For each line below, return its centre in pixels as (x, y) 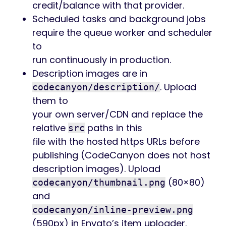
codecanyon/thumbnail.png (99, 182)
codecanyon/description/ (96, 87)
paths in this (114, 128)
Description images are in (90, 73)
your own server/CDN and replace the (118, 114)
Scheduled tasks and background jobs (119, 19)
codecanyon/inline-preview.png (113, 210)
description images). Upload (96, 169)
